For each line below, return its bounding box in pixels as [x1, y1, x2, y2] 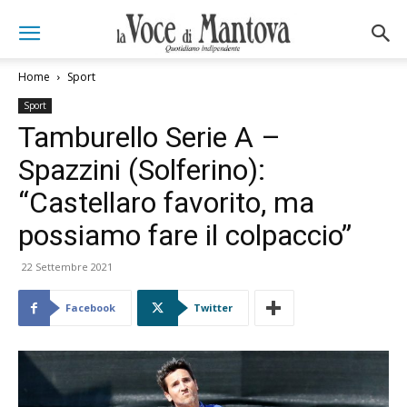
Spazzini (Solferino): [18, 153, 265, 187]
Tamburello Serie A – [18, 120, 281, 154]
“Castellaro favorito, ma [18, 185, 314, 220]
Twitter [194, 301, 233, 314]
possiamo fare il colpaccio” [18, 218, 352, 253]
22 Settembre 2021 [22, 260, 113, 273]
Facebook [65, 301, 115, 314]
